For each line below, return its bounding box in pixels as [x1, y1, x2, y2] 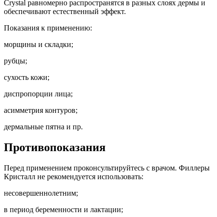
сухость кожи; [4, 73, 49, 82]
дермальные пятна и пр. [4, 123, 83, 131]
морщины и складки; [4, 40, 73, 49]
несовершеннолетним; [4, 189, 80, 198]
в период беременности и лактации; [4, 205, 125, 214]
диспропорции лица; [4, 90, 73, 98]
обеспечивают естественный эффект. [4, 7, 128, 16]
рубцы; [4, 57, 27, 65]
